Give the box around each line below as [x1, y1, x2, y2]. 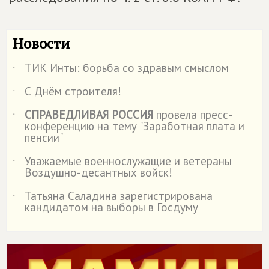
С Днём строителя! [25, 84, 121, 98]
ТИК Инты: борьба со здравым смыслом [25, 61, 229, 75]
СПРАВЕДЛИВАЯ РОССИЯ [25, 107, 153, 122]
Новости [13, 34, 70, 53]
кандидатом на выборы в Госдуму [25, 200, 198, 214]
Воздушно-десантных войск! [25, 165, 172, 180]
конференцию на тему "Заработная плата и [25, 119, 244, 133]
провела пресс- [153, 107, 232, 122]
